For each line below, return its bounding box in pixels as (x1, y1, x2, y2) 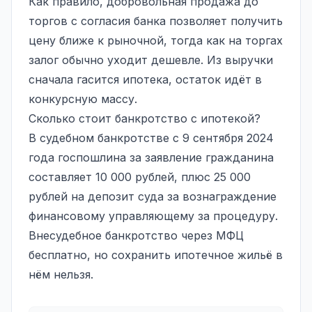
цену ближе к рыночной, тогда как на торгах (29, 33, 283, 47)
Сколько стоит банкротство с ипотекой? (29, 111, 260, 125)
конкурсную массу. (29, 91, 137, 106)
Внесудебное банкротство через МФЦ (29, 228, 244, 242)
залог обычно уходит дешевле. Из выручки (29, 52, 273, 67)
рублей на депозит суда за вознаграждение (29, 189, 276, 203)
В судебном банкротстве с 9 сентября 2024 (29, 130, 274, 145)
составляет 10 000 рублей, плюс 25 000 (29, 169, 251, 184)
